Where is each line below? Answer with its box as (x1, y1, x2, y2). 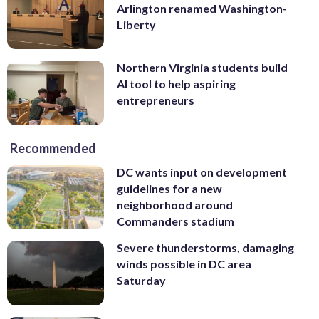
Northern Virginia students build (117, 61, 288, 75)
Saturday (117, 273, 166, 288)
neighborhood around (117, 197, 233, 211)
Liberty (117, 17, 156, 31)
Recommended (10, 140, 96, 156)
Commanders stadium (117, 214, 234, 228)
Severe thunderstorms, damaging (117, 241, 294, 255)
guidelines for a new (117, 181, 222, 195)
